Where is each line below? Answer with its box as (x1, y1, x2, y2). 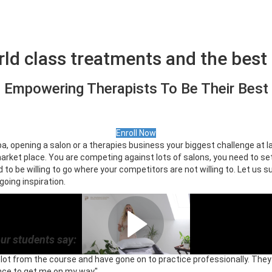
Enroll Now (116, 128, 156, 138)
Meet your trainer (66, 205, 206, 226)
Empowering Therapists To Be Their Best (4, 80, 268, 97)
